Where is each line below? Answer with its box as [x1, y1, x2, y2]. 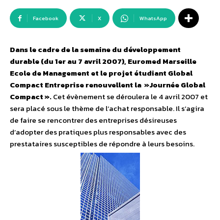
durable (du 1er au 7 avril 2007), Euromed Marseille [10, 55, 196, 67]
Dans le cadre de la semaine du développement [10, 44, 181, 55]
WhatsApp [139, 14, 167, 23]
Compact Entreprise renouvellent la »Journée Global [10, 79, 205, 91]
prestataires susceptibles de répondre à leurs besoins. [10, 138, 194, 150]
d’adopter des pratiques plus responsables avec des [10, 126, 186, 138]
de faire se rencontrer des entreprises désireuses [10, 114, 177, 126]
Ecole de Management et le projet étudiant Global [10, 67, 192, 79]
